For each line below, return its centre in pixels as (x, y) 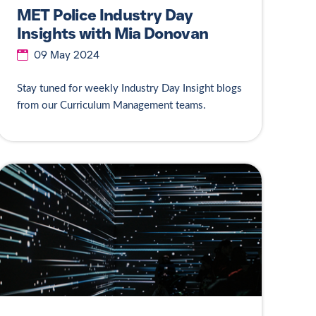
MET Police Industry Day (105, 16)
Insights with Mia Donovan (113, 34)
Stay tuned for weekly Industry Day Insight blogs (129, 88)
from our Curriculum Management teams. (113, 105)
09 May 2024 (66, 55)
